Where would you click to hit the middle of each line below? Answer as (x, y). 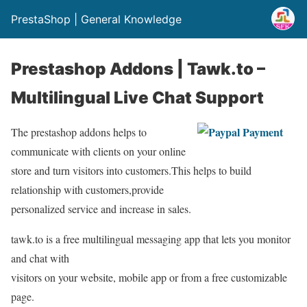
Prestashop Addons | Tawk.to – (138, 69)
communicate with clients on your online (98, 151)
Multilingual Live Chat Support (137, 98)
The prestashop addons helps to (79, 132)
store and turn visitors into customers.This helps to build (131, 170)
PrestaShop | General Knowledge (96, 19)
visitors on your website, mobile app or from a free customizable (149, 277)
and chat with (40, 258)
